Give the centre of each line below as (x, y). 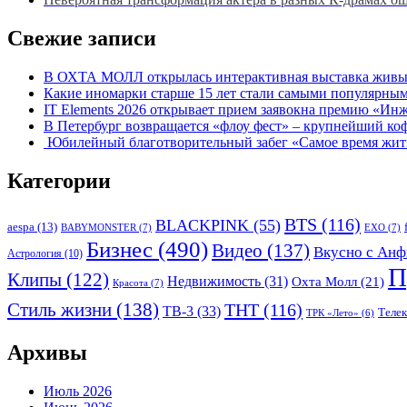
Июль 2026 (78, 392)
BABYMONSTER (99, 228)
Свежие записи (82, 38)
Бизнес (119, 249)
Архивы (47, 353)
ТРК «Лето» (333, 313)
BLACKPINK (202, 226)
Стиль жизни (60, 310)
